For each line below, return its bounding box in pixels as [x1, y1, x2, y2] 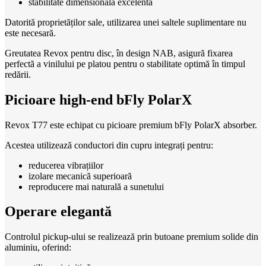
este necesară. [5, 27, 56, 38]
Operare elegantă [5, 204, 112, 220]
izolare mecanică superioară [28, 170, 132, 181]
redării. [5, 69, 31, 80]
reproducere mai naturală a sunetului [28, 181, 164, 192]
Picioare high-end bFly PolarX [5, 91, 192, 107]
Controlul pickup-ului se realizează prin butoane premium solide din [5, 232, 258, 242]
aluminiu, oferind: [5, 242, 71, 253]
